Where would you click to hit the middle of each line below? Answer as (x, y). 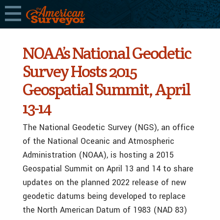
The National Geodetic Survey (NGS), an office (109, 127)
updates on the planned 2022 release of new (104, 182)
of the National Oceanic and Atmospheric (98, 141)
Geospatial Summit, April (106, 89)
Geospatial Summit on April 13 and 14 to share (108, 169)
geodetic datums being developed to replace (104, 196)
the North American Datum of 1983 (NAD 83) (105, 210)
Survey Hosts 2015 (80, 71)
